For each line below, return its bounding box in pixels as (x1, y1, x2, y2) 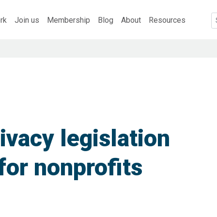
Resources (149, 15, 186, 25)
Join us (15, 15, 39, 25)
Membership (47, 15, 90, 25)
